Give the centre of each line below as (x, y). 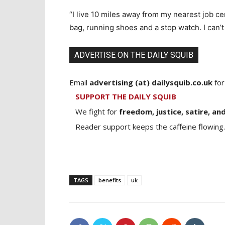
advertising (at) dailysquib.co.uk (151, 82)
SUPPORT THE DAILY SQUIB (126, 96)
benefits (110, 180)
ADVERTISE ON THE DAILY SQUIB (134, 55)
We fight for (97, 111)
